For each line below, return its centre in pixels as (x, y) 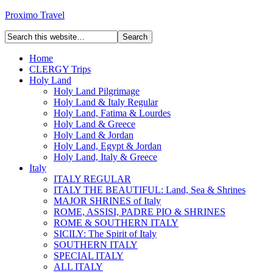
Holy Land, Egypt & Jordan (108, 146)
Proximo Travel (35, 15)
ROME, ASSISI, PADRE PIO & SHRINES (140, 212)
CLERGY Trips (60, 69)
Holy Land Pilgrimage (97, 91)
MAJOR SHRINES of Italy (107, 201)
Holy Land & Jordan (94, 135)
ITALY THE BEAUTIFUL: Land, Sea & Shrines (150, 190)
